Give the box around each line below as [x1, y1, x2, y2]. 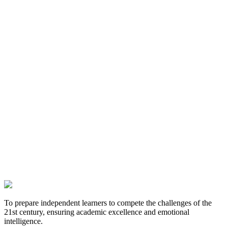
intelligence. [4, 217, 43, 226]
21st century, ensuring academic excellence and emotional [4, 208, 189, 217]
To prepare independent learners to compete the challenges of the [4, 198, 212, 208]
